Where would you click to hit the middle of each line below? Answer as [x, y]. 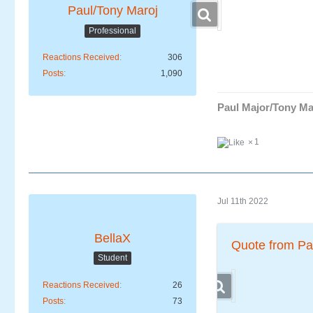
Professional [112, 30]
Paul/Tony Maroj [112, 11]
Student [112, 258]
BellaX [112, 238]
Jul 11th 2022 [243, 202]
